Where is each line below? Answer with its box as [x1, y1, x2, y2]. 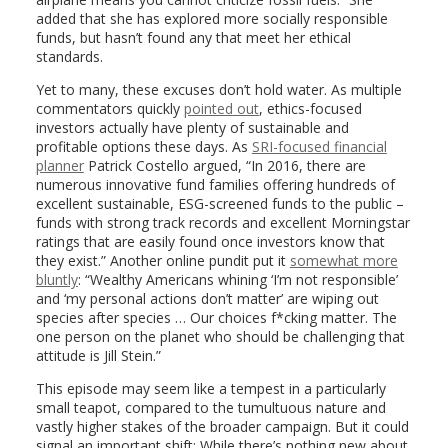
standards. [35, 46, 103, 66]
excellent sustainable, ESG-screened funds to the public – [35, 193, 404, 213]
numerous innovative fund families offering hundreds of [35, 174, 395, 194]
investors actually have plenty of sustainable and [35, 117, 349, 137]
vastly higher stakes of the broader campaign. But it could [35, 416, 409, 436]
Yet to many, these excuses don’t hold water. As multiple [35, 79, 402, 99]
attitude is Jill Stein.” [35, 345, 161, 365]
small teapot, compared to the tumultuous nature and [35, 397, 386, 417]
